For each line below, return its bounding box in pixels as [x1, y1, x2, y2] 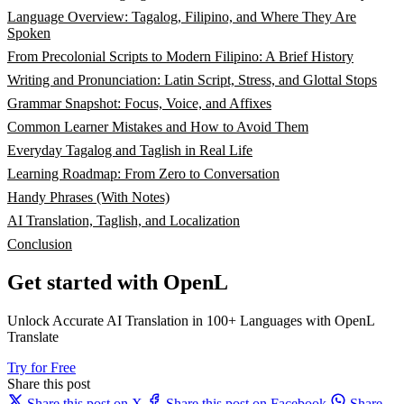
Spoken [7, 25, 50, 41]
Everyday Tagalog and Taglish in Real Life [7, 142, 252, 159]
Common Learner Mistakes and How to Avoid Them [7, 119, 308, 135]
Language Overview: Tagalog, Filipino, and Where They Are [7, 9, 356, 25]
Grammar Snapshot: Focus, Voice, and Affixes [7, 96, 271, 112]
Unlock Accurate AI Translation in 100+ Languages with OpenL [7, 313, 374, 329]
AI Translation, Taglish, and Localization [7, 213, 240, 229]
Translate [7, 329, 59, 345]
